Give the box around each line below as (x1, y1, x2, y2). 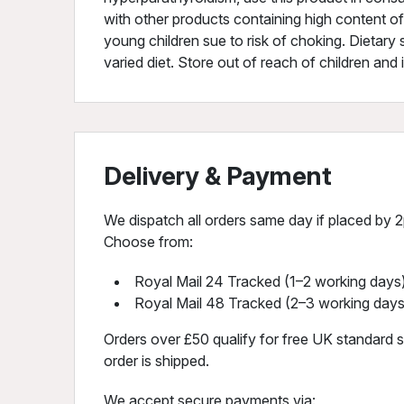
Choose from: (104, 233, 193, 251)
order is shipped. (104, 352, 209, 370)
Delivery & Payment (104, 161, 332, 191)
